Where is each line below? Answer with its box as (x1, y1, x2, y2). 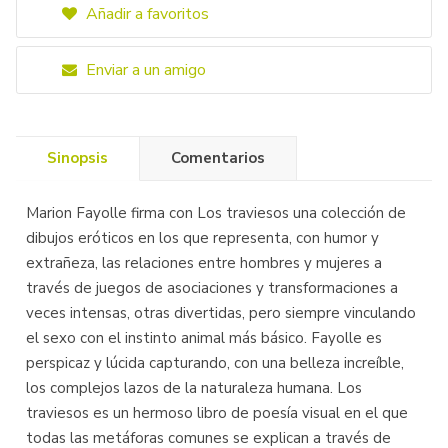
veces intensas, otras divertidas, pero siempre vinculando (26, 303, 416, 323)
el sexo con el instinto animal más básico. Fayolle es (26, 328, 382, 348)
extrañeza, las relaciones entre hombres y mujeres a (26, 253, 382, 273)
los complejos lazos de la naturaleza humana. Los (26, 378, 362, 398)
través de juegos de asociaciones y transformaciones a (26, 278, 398, 298)
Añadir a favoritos (82, 3, 209, 25)
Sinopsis (47, 148, 108, 168)
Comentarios (171, 148, 265, 168)
